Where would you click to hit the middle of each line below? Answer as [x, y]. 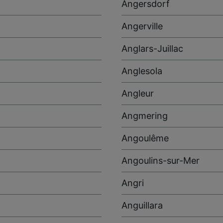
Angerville [142, 26]
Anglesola [142, 71]
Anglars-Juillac [152, 48]
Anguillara [142, 205]
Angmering [145, 115]
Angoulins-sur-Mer [161, 160]
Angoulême [145, 138]
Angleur [138, 93]
